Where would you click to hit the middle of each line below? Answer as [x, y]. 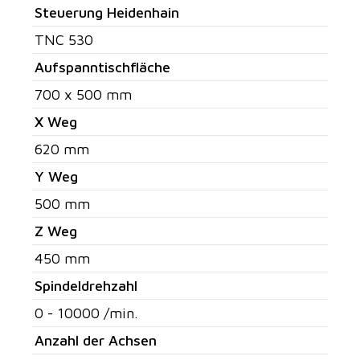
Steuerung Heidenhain [107, 12]
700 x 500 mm [83, 94]
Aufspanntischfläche [102, 67]
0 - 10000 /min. [86, 313]
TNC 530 [64, 39]
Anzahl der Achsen [96, 340]
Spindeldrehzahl [86, 285]
